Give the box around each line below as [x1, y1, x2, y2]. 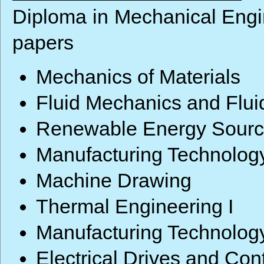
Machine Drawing [36, 169, 192, 192]
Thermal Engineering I [36, 195, 233, 217]
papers [12, 31, 74, 54]
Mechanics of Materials [36, 65, 240, 88]
